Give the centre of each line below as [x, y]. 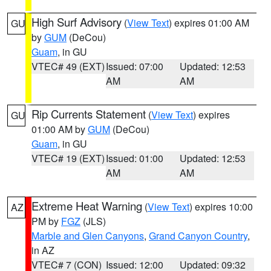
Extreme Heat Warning [87, 206]
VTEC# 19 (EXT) [68, 158]
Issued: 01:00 [134, 158]
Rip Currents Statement [89, 114]
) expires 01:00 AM [209, 23]
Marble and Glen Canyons [88, 236]
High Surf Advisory [77, 22]
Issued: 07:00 [134, 66]
